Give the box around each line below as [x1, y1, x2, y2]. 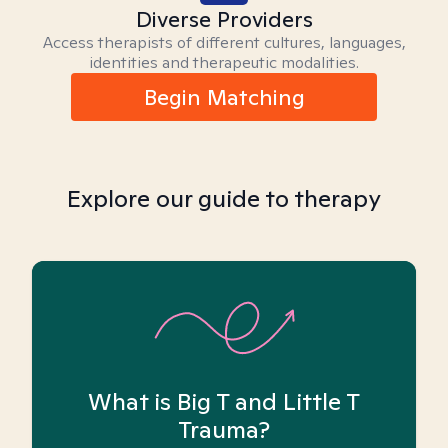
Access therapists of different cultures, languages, [42, 32, 406, 53]
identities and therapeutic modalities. [89, 52, 359, 73]
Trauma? [178, 413, 270, 445]
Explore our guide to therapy [67, 183, 381, 214]
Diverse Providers [135, 5, 313, 33]
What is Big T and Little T [88, 385, 360, 417]
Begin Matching [143, 83, 305, 111]
